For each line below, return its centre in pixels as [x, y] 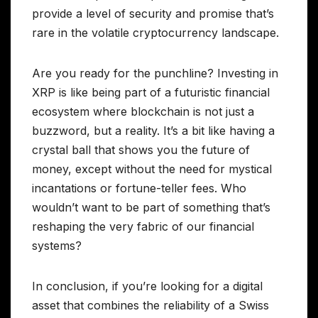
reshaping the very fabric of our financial [143, 227]
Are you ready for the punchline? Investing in [155, 73]
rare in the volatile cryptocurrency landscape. [155, 33]
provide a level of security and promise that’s [153, 14]
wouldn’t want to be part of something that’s [151, 208]
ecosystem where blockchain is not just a [143, 112]
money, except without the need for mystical [152, 169]
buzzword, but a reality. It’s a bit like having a [153, 131]
